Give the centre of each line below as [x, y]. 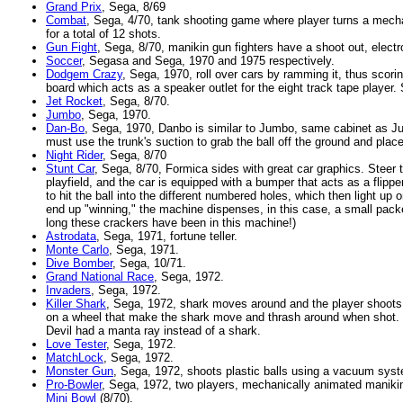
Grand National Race [100, 277]
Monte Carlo [77, 250]
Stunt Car [70, 169]
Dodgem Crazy [84, 74]
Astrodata [71, 236]
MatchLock [75, 358]
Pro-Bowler [74, 385]
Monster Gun [80, 371]
